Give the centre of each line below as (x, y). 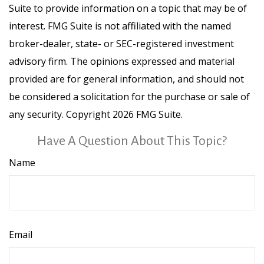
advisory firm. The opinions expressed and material (122, 61)
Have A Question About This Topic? (132, 141)
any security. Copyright (61, 114)
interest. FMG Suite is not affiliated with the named (120, 26)
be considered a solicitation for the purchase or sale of (129, 97)
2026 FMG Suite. (148, 114)
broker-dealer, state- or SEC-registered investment (121, 44)
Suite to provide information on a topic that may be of (128, 8)
